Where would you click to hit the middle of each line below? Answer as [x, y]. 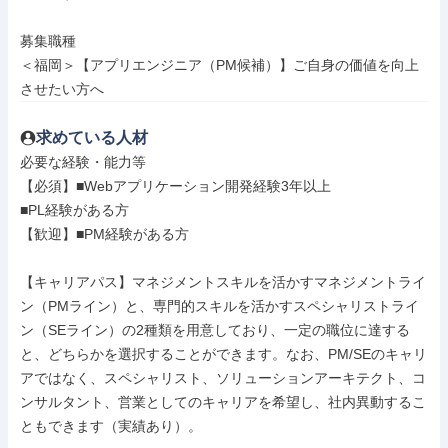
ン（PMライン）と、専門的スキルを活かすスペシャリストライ [219, 306]
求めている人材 [92, 137]
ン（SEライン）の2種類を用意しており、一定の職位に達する [215, 330]
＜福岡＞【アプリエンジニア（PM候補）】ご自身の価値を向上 [219, 65]
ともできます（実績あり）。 [111, 426]
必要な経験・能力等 [83, 162]
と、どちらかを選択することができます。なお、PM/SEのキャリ [223, 354]
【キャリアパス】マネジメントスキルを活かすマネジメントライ [223, 282]
